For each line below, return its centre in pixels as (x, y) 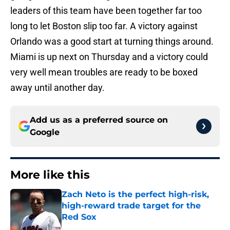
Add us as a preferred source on (99, 120)
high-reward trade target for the (131, 206)
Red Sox (79, 217)
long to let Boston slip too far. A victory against (104, 26)
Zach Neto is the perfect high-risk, (135, 195)
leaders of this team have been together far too (106, 11)
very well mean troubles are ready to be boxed (104, 72)
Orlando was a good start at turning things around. (112, 42)
